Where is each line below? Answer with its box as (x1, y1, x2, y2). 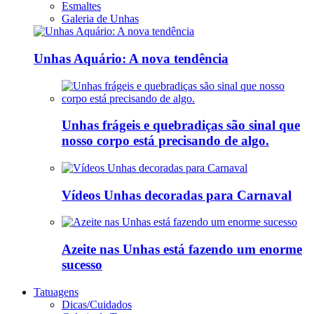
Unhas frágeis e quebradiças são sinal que (62, 118, 300, 133)
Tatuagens (34, 285, 78, 298)
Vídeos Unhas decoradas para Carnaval (62, 187, 292, 203)
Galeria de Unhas (62, 13, 139, 25)
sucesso (62, 257, 102, 273)
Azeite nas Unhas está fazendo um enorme (62, 242, 302, 257)
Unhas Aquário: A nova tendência (34, 50, 228, 66)
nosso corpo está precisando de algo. (62, 133, 269, 149)
